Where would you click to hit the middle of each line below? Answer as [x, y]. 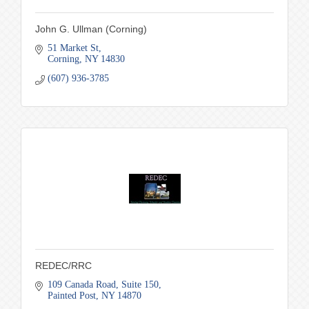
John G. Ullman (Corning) [91, 29]
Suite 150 [140, 285]
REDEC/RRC [63, 266]
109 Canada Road [81, 285]
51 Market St [73, 48]
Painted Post [71, 296]
